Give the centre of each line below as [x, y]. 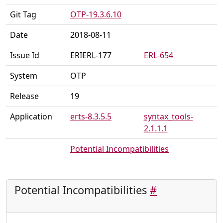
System [24, 75]
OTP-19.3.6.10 [96, 14]
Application [31, 116]
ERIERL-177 [91, 55]
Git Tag [23, 14]
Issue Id [25, 55]
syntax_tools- [168, 116]
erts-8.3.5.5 [91, 116]
